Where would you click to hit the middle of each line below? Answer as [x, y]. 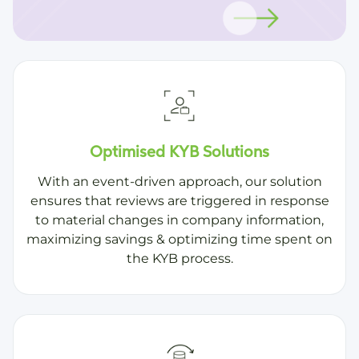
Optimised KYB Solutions [179, 153]
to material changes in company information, [179, 220]
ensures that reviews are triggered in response [179, 201]
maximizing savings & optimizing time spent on [179, 240]
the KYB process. [179, 259]
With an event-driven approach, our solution [179, 182]
